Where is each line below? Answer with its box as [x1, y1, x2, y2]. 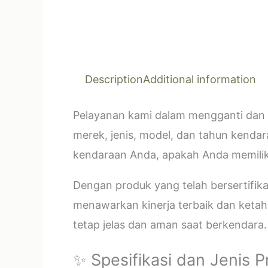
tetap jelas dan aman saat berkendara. [73, 218, 267, 231]
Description [85, 73, 143, 86]
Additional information [143, 73, 256, 86]
